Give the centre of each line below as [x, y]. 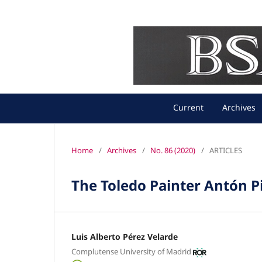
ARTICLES [226, 150]
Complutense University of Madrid [131, 252]
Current [189, 107]
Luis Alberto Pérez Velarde [125, 236]
